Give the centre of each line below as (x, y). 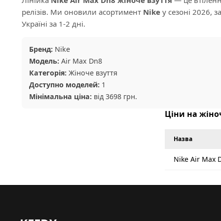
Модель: (44, 61)
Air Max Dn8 (81, 61)
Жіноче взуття (92, 73)
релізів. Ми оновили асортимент (82, 12)
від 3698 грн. (114, 96)
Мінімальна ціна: (60, 96)
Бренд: (41, 49)
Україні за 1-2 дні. (54, 23)
